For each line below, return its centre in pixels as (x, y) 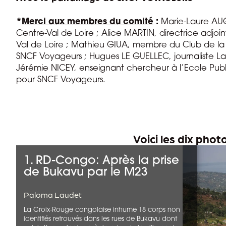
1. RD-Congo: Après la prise (101, 161)
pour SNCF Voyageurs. (61, 80)
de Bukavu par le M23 (86, 173)
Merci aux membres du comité (88, 22)
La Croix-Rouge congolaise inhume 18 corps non (102, 210)
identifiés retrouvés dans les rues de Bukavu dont (100, 219)
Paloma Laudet (53, 194)
